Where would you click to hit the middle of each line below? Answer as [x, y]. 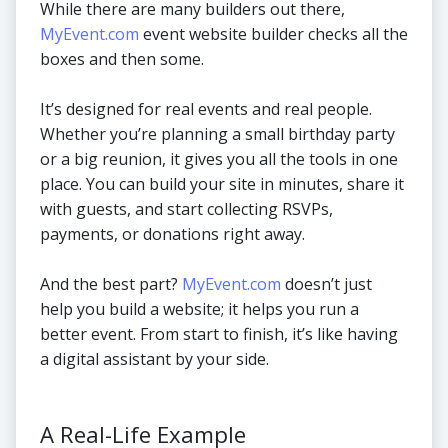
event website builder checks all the [273, 34]
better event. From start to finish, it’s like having [219, 334]
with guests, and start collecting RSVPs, [186, 209]
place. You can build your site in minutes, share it [222, 184]
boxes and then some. [122, 59]
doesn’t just [326, 284]
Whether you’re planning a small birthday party [217, 134]
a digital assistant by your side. [154, 359]
